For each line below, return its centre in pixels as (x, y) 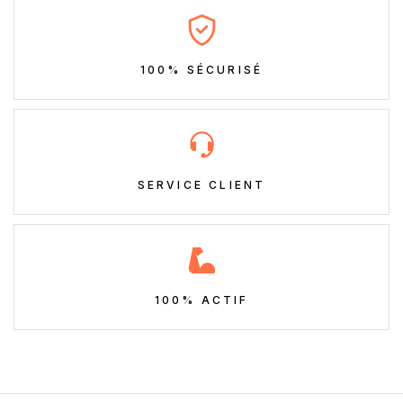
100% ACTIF (201, 300)
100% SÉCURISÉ (201, 70)
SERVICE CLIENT (201, 185)
